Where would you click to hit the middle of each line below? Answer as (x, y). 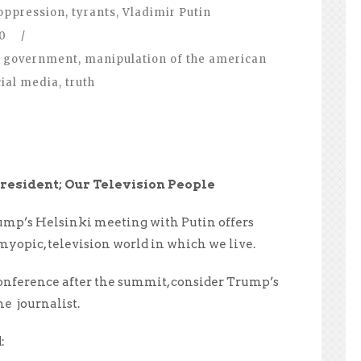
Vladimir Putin (167, 12)
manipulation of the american (176, 59)
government (41, 59)
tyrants (94, 12)
